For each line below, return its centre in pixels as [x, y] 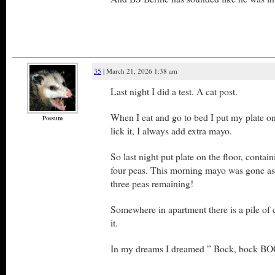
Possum [52, 118]
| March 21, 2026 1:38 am [139, 71]
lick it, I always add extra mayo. [171, 130]
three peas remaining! [152, 183]
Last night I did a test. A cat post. [174, 91]
